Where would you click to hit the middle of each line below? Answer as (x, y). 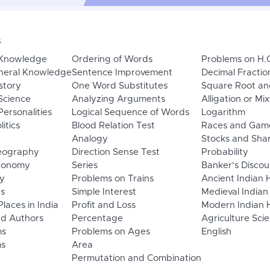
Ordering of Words (112, 60)
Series (84, 166)
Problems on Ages (111, 232)
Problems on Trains (112, 179)
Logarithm (223, 113)
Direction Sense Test (115, 152)
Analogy (89, 139)
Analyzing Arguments (118, 99)
